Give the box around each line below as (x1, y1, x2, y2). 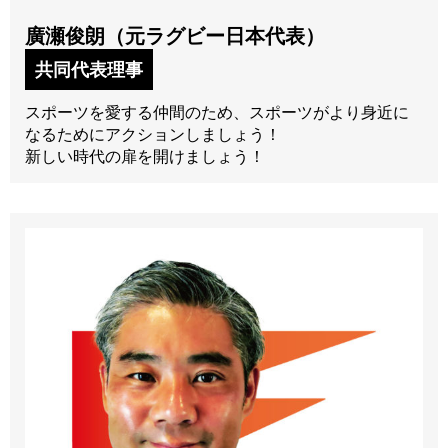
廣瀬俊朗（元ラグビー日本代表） (25, 23, 325, 48)
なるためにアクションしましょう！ (25, 124, 281, 144)
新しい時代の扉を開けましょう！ (25, 146, 265, 166)
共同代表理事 (35, 58, 143, 80)
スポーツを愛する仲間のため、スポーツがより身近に (25, 102, 409, 122)
